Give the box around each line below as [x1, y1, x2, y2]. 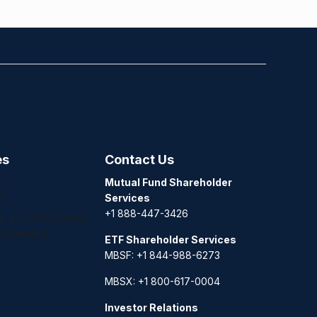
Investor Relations [105, 301, 198, 313]
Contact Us [105, 151, 174, 167]
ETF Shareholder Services [105, 233, 236, 246]
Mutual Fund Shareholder [105, 175, 232, 188]
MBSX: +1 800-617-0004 [105, 275, 220, 287]
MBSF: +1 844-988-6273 [105, 248, 220, 261]
